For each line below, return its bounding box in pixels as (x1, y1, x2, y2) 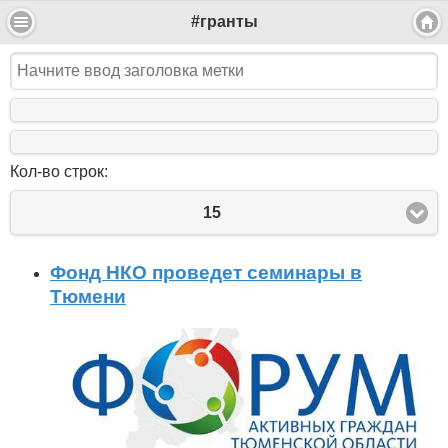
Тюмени (50, 286, 126, 308)
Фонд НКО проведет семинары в (50, 262, 362, 284)
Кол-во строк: (10, 163, 108, 181)
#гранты (190, 13, 258, 31)
